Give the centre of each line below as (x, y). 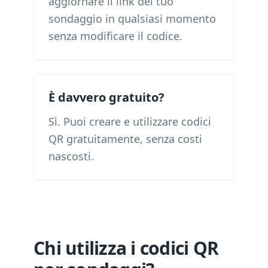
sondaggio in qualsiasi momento (132, 19)
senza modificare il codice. (115, 36)
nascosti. (71, 156)
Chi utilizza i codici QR (126, 248)
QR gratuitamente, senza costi (125, 139)
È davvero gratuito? (106, 97)
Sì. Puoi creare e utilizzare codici (130, 121)
